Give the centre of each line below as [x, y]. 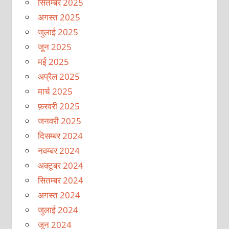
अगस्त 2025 [59, 17]
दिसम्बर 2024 [60, 135]
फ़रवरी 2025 [59, 106]
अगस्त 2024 [59, 195]
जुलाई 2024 [58, 210]
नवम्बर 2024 [59, 150]
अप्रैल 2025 [59, 76]
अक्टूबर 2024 [60, 165]
